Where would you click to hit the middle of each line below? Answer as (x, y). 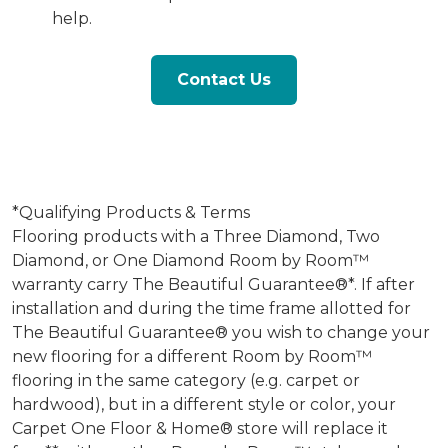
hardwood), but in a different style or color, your (204, 404)
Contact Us (224, 79)
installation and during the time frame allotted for (211, 308)
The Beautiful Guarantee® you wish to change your (221, 332)
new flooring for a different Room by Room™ (192, 356)
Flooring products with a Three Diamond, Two (196, 236)
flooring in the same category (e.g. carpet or (186, 380)
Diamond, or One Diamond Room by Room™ (190, 260)
